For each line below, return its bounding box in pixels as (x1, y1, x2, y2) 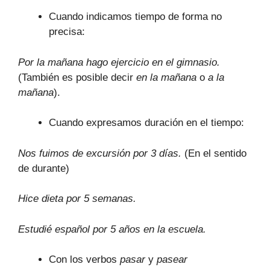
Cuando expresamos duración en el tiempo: (49, 117, 244, 128)
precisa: (49, 26, 85, 37)
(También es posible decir (18, 71, 136, 83)
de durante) (18, 162, 69, 174)
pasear (157, 254, 187, 265)
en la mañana (136, 71, 196, 83)
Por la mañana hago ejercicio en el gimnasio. (18, 56, 220, 68)
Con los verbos (49, 254, 120, 265)
